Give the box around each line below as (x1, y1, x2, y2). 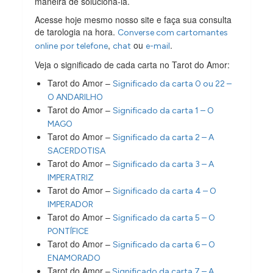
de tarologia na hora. (35, 25, 118, 38)
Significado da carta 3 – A (113, 158, 214, 169)
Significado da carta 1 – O (113, 105, 214, 116)
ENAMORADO (48, 252, 101, 263)
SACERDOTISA (48, 145, 106, 156)
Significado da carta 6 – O (113, 239, 216, 250)
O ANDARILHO (48, 91, 104, 102)
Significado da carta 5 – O (113, 212, 216, 223)
